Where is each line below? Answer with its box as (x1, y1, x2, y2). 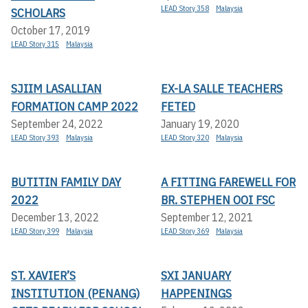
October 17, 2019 (11, 23, 90, 37)
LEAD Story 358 (161, 3, 209, 13)
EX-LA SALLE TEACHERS (161, 80, 283, 96)
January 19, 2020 (161, 116, 239, 131)
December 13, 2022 (11, 210, 99, 224)
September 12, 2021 (161, 210, 253, 224)
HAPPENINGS (161, 285, 232, 301)
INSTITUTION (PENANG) (11, 285, 140, 301)
